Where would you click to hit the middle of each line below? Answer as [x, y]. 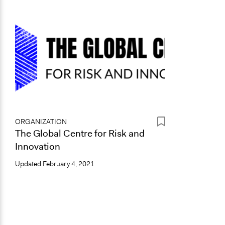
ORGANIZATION [41, 122]
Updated [29, 164]
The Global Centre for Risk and [80, 133]
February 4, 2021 [69, 164]
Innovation [38, 146]
